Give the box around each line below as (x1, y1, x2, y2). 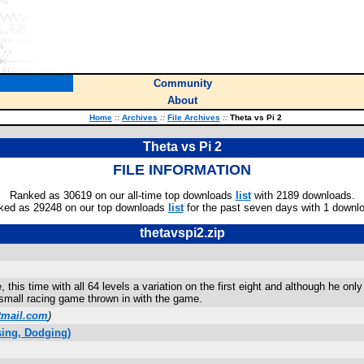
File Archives (167, 113, 220, 122)
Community (153, 77, 212, 89)
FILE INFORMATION (113, 162, 251, 178)
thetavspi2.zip (139, 226, 225, 240)
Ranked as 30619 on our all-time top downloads (9, 189, 236, 201)
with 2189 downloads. (250, 189, 355, 201)
